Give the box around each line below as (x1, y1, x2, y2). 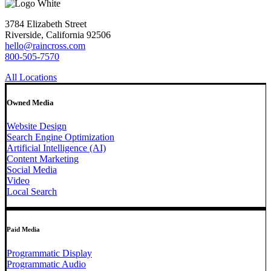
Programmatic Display (7, 248, 92, 259)
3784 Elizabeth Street (5, 18, 87, 29)
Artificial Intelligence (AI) (7, 143, 106, 154)
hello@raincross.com (5, 40, 85, 51)
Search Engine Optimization (7, 132, 114, 143)
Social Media (7, 165, 57, 175)
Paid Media (7, 226, 40, 233)
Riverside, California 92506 (5, 29, 111, 40)
